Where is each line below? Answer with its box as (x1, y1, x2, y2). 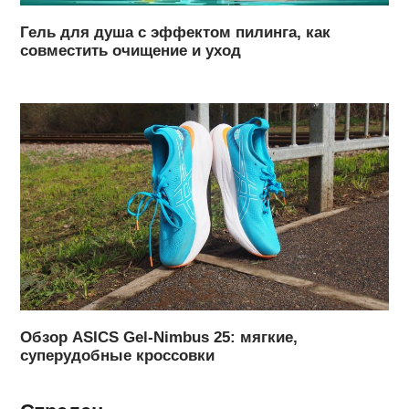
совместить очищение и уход (20, 42, 242, 60)
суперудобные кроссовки (20, 347, 215, 365)
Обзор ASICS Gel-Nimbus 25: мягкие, (20, 329, 299, 347)
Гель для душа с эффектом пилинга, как (20, 24, 331, 42)
